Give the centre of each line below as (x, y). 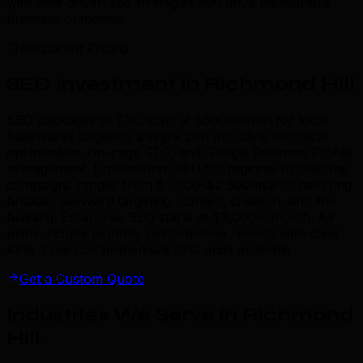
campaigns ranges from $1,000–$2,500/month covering (179, 184)
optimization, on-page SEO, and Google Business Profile (179, 152)
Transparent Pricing (68, 48)
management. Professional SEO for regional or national (177, 168)
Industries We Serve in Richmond (180, 314)
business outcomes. (67, 19)
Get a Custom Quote (82, 278)
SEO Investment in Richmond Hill (181, 83)
